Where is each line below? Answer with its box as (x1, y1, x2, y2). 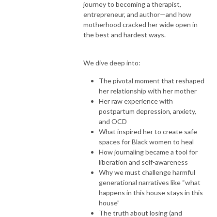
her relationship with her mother (99, 86, 197, 95)
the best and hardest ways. (83, 30, 166, 39)
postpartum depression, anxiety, (99, 107, 196, 115)
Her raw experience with (99, 96, 173, 105)
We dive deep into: (83, 58, 140, 67)
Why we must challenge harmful (99, 168, 195, 176)
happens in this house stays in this (99, 188, 203, 197)
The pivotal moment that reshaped (99, 76, 204, 85)
